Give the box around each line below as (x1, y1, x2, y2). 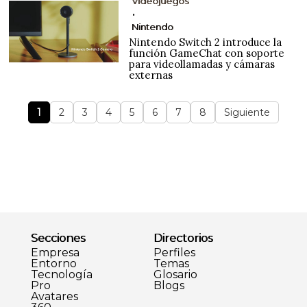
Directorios (153, 231, 212, 245)
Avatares (30, 289, 78, 303)
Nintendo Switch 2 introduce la (129, 35, 282, 49)
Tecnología (30, 267, 93, 281)
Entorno (30, 256, 77, 270)
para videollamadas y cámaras (129, 57, 275, 71)
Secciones (30, 231, 85, 245)
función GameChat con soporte (129, 46, 285, 60)
